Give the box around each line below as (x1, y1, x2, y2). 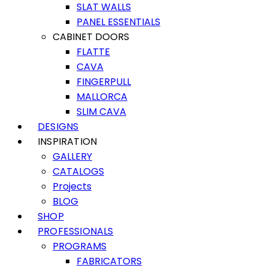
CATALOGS (53, 165, 104, 178)
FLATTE (77, 45, 110, 59)
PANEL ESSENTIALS (77, 15, 160, 29)
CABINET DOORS (53, 30, 129, 44)
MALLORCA (77, 90, 127, 103)
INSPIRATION (38, 135, 98, 148)
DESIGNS (38, 120, 79, 133)
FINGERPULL (77, 75, 131, 89)
